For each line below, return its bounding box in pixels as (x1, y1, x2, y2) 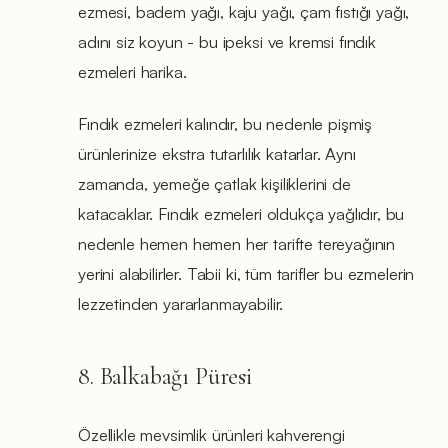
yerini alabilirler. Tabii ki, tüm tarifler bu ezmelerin (78, 262, 415, 284)
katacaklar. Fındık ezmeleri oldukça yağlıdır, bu (78, 202, 405, 224)
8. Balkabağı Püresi (78, 361, 252, 391)
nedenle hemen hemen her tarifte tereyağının (78, 232, 396, 254)
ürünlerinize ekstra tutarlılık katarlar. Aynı (78, 142, 356, 164)
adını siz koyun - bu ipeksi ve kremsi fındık (78, 30, 376, 52)
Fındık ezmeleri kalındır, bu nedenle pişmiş (78, 112, 373, 134)
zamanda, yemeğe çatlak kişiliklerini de (78, 172, 351, 194)
